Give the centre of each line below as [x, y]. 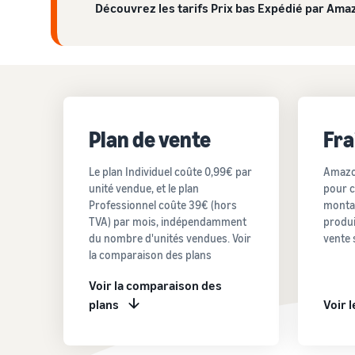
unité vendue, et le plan [144, 188]
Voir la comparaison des [155, 285]
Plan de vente [150, 139]
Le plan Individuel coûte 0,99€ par [170, 171]
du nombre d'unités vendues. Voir [170, 238]
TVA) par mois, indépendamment [168, 221]
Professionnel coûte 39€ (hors [163, 204]
